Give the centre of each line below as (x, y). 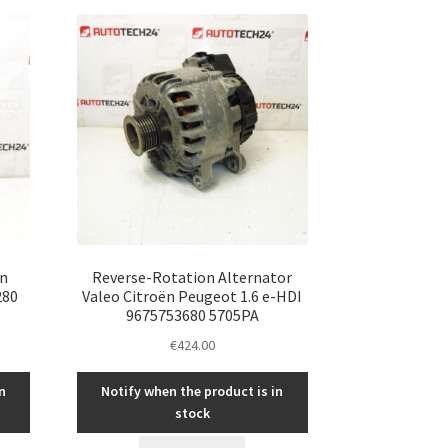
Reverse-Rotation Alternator (192, 276)
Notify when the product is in (192, 391)
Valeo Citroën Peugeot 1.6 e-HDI (192, 295)
